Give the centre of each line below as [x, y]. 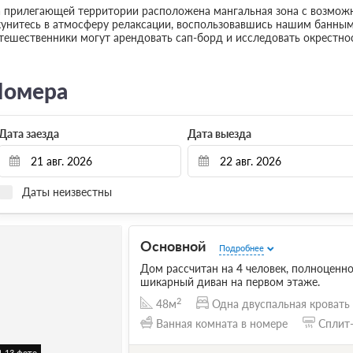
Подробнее [241, 247]
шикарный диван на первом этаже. [230, 281]
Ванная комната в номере [221, 323]
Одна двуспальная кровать [281, 303]
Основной [175, 245]
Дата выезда [219, 133]
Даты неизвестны [67, 191]
